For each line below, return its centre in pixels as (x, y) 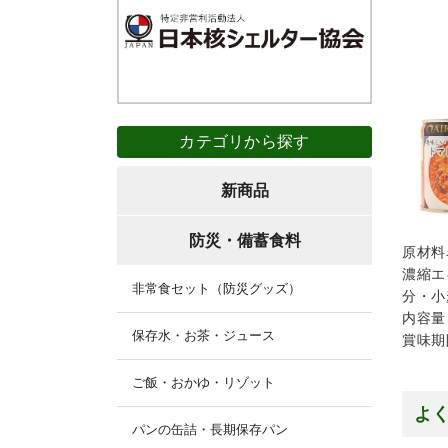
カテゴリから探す (244, 141)
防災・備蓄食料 (244, 240)
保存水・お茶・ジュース (203, 335)
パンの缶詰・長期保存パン (210, 429)
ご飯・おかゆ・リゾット (203, 382)
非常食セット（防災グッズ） (216, 288)
